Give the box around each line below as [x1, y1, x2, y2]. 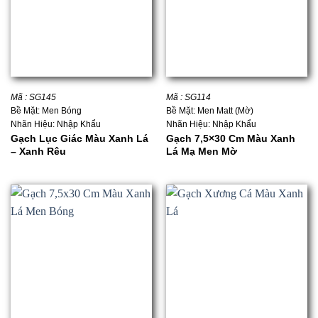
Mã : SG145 [10, 92, 56, 102]
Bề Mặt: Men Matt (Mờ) [165, 105, 253, 116]
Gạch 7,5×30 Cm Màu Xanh [165, 133, 295, 145]
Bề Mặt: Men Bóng [10, 105, 82, 116]
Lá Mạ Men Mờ [165, 146, 237, 158]
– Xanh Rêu [10, 146, 66, 158]
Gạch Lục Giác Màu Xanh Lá [10, 133, 148, 145]
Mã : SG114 [165, 92, 211, 102]
